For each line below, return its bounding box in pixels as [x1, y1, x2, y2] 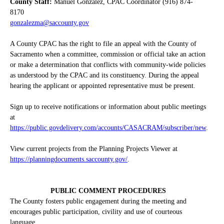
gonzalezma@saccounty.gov [10, 19, 89, 26]
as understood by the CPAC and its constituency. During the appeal [10, 71, 199, 79]
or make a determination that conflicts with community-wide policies [10, 61, 205, 68]
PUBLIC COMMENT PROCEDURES [50, 187, 166, 194]
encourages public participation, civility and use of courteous [10, 208, 182, 215]
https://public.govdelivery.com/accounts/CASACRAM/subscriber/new [10, 124, 206, 131]
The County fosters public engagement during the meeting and [10, 197, 186, 205]
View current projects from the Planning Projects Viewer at [10, 145, 177, 152]
